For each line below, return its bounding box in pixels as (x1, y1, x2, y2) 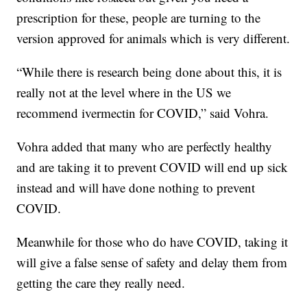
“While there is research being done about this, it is (16, 63, 282, 81)
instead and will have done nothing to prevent (16, 179, 256, 197)
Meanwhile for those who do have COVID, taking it (16, 233, 288, 251)
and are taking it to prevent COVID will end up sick (16, 158, 288, 176)
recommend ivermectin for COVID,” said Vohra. (16, 104, 269, 122)
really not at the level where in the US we (16, 84, 232, 101)
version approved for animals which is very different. (16, 29, 291, 47)
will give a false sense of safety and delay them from (16, 254, 288, 271)
